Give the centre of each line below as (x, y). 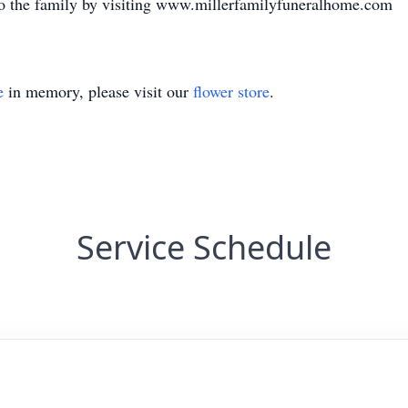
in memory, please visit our (98, 91)
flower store (231, 91)
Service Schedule (204, 247)
